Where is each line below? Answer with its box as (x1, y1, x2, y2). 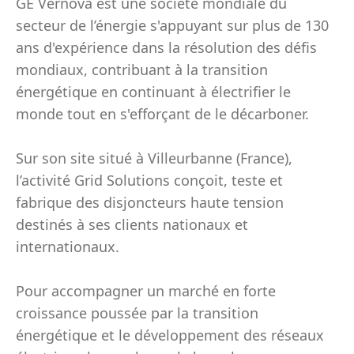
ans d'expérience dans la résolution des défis (16, 38, 317, 57)
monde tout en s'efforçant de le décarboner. (16, 104, 309, 123)
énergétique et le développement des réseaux (16, 326, 324, 345)
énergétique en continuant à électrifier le (16, 82, 291, 101)
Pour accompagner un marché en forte (16, 281, 276, 300)
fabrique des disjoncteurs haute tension (16, 193, 284, 212)
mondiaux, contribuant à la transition (16, 60, 268, 79)
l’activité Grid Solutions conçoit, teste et (16, 171, 283, 190)
